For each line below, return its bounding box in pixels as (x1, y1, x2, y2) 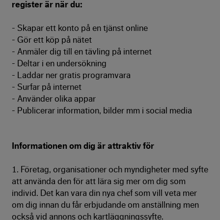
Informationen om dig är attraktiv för (12, 141, 154, 150)
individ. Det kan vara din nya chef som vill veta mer (12, 189, 197, 197)
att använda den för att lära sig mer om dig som (12, 177, 186, 186)
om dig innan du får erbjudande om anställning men (12, 200, 199, 209)
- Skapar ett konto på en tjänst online (12, 24, 148, 32)
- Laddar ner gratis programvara (12, 71, 131, 80)
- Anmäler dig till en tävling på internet (12, 47, 152, 56)
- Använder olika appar (12, 94, 96, 103)
